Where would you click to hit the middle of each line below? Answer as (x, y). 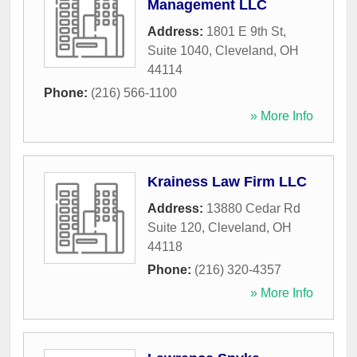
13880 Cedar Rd (253, 209)
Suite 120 (175, 228)
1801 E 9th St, (246, 32)
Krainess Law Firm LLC (227, 182)
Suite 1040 (178, 51)
